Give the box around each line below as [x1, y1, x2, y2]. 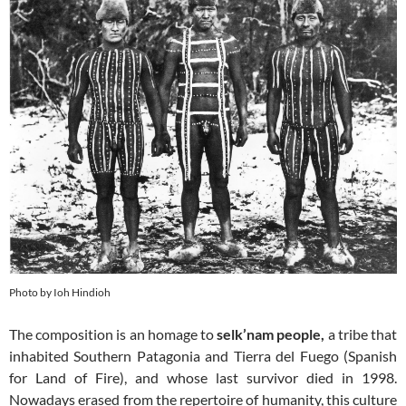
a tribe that [327, 325, 398, 343]
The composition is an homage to [9, 325, 214, 343]
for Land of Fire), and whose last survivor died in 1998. [9, 369, 397, 386]
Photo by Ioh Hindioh [9, 285, 111, 299]
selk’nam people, [214, 325, 328, 343]
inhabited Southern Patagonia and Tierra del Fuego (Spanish [9, 347, 397, 364]
